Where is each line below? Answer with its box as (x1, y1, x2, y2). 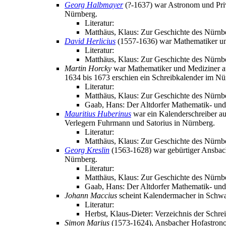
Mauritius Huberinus (65, 109, 131, 119)
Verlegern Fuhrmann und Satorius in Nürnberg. (65, 119, 215, 128)
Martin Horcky (65, 64, 111, 73)
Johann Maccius (65, 191, 117, 200)
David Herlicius (65, 37, 116, 46)
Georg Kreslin (65, 146, 109, 155)
